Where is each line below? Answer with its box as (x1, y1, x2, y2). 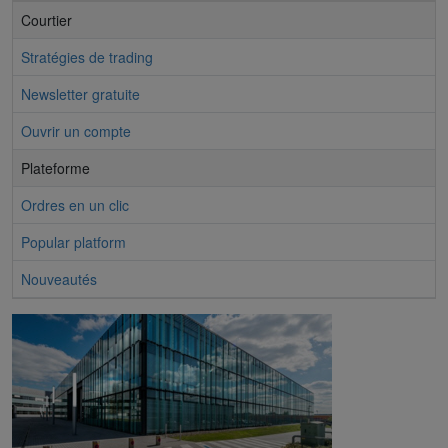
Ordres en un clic (21, 194, 129, 215)
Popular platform (21, 231, 126, 252)
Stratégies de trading (21, 46, 153, 67)
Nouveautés (21, 268, 97, 289)
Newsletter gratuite (21, 83, 140, 104)
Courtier (21, 9, 72, 30)
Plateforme (21, 157, 90, 178)
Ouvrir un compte (21, 120, 131, 141)
